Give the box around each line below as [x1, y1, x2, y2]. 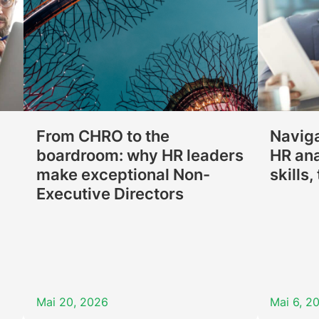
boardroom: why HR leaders [36, 145, 244, 164]
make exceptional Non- [36, 164, 210, 184]
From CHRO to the [36, 126, 169, 145]
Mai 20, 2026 [36, 295, 108, 310]
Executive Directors [36, 184, 184, 203]
